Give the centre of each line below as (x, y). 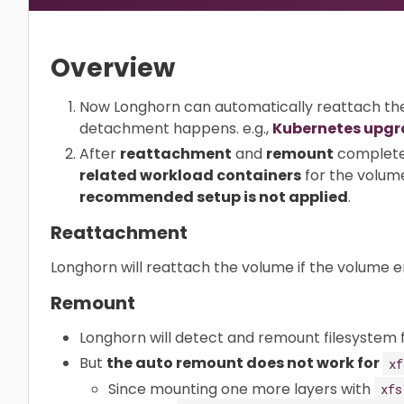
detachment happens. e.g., (176, 129)
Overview (113, 68)
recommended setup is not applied (214, 197)
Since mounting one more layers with (241, 389)
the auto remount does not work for (244, 363)
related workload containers (190, 175)
